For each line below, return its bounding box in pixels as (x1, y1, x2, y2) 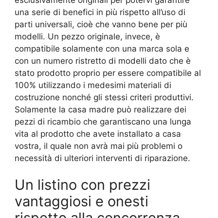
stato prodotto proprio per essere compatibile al (15, 68, 201, 78)
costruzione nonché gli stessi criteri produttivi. (15, 92, 194, 102)
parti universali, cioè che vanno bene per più (15, 19, 187, 29)
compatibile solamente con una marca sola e (15, 43, 189, 54)
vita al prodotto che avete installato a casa (15, 128, 181, 139)
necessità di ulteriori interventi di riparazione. (15, 153, 190, 163)
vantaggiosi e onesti (15, 193, 148, 210)
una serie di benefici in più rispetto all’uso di (15, 7, 185, 17)
